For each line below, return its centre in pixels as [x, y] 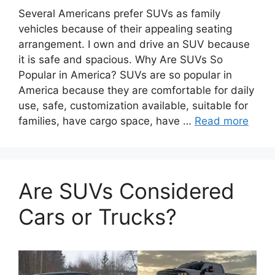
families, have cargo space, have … [107, 121]
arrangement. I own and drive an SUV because [134, 45]
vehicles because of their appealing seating [125, 29]
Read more [222, 121]
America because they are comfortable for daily [136, 91]
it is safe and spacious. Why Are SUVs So [121, 60]
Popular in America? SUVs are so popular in [125, 75]
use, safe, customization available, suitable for [133, 106]
